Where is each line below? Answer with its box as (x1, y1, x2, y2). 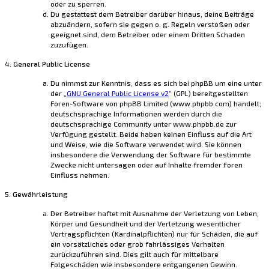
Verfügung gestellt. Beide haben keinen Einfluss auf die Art (50, 130, 252, 139)
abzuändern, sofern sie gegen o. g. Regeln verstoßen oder (50, 20, 250, 29)
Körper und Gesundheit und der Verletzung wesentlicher (50, 219, 241, 228)
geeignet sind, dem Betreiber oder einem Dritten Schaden (50, 30, 245, 39)
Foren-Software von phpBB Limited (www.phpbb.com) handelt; (50, 99, 261, 108)
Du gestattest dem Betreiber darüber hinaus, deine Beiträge (50, 10, 254, 19)
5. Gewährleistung (5, 190, 68, 199)
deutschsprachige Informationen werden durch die (50, 109, 222, 118)
